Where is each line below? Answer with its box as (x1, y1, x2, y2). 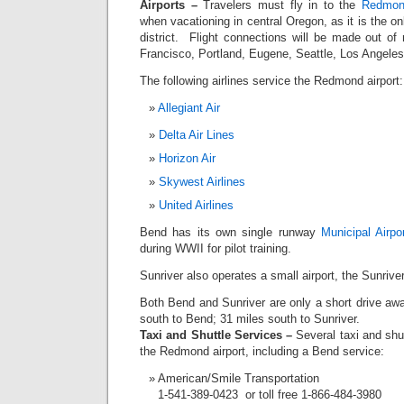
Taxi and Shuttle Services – (140, 327, 297, 342)
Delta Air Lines (159, 127, 234, 142)
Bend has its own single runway (140, 225, 321, 239)
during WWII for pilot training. (140, 241, 291, 255)
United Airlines (159, 197, 234, 212)
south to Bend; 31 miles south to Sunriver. (140, 311, 360, 326)
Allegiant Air (158, 100, 220, 115)
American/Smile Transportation (158, 371, 319, 385)
